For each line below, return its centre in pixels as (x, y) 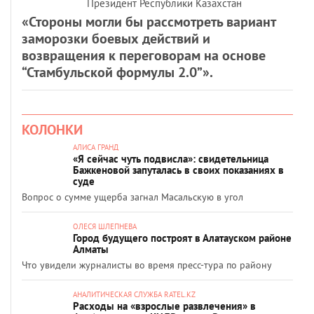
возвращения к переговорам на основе (144, 55)
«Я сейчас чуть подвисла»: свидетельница (171, 159)
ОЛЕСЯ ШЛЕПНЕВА (105, 226)
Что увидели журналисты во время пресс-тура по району (147, 265)
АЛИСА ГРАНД (96, 147)
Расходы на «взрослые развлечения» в (164, 306)
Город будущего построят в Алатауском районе (182, 238)
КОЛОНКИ (52, 130)
